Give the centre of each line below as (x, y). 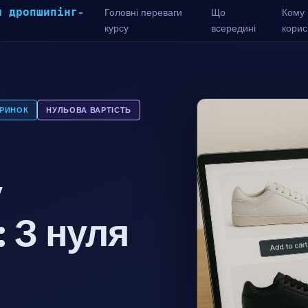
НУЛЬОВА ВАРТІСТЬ (89, 110)
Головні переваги (144, 12)
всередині (234, 28)
